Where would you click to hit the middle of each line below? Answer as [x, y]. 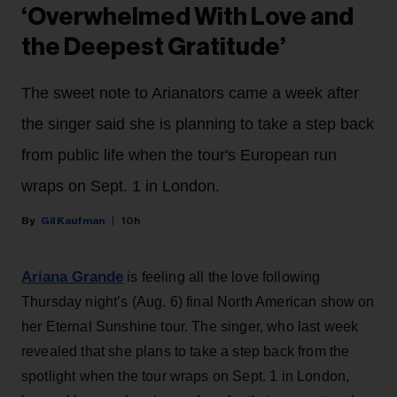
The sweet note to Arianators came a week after [190, 93]
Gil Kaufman [73, 221]
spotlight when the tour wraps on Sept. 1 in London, [186, 377]
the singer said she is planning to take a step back [198, 125]
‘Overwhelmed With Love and [187, 17]
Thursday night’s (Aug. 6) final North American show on [198, 302]
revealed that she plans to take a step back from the [186, 352]
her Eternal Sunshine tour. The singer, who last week [190, 327]
